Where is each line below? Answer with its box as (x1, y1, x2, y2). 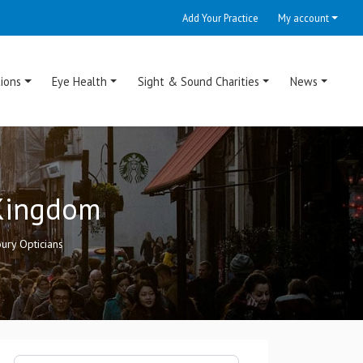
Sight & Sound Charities (138, 73, 260, 89)
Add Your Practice (182, 11, 259, 24)
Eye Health (52, 73, 108, 89)
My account (278, 11, 330, 24)
